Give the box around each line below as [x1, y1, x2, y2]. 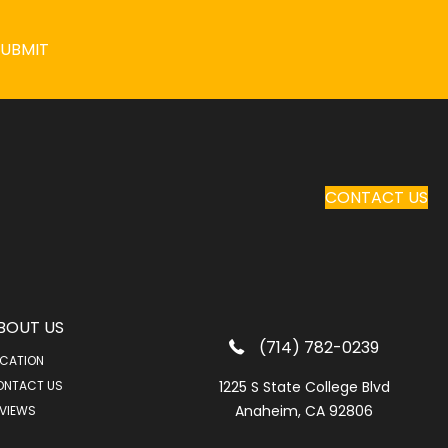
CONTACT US [324, 185, 428, 209]
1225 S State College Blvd [218, 376, 390, 397]
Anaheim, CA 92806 [235, 400, 374, 421]
